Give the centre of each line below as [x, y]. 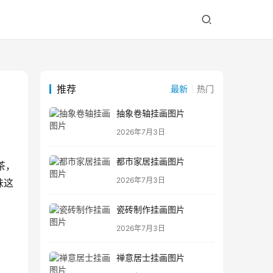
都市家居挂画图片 [151, 161]
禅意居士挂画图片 [151, 258]
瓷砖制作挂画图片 [151, 210]
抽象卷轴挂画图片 [151, 113]
